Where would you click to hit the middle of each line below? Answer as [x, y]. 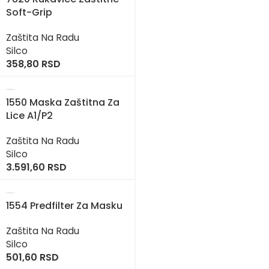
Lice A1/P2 [29, 116]
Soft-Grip [29, 13]
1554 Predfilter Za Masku [64, 206]
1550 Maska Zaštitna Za [63, 103]
